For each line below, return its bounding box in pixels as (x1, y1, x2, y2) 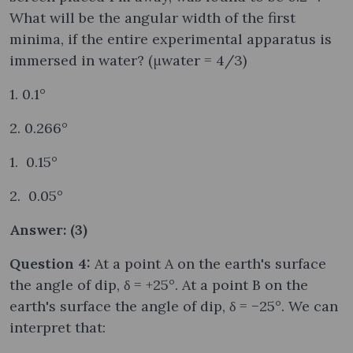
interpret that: (9, 318, 106, 336)
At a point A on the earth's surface (95, 254, 326, 273)
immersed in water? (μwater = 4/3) (9, 50, 247, 69)
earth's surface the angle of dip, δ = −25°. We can (9, 296, 338, 315)
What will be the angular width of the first (9, 8, 295, 27)
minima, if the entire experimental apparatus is (9, 29, 332, 48)
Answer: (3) (9, 220, 87, 239)
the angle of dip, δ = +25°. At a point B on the (9, 275, 308, 294)
